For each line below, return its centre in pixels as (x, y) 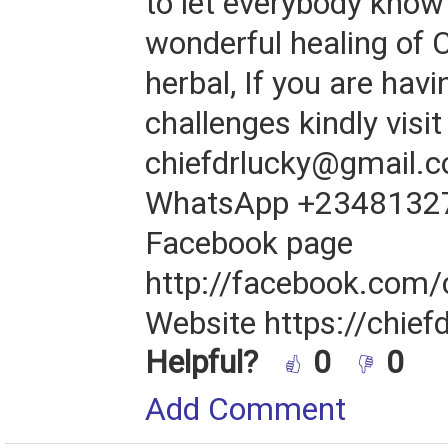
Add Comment (245, 410)
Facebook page (249, 244)
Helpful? (205, 363)
